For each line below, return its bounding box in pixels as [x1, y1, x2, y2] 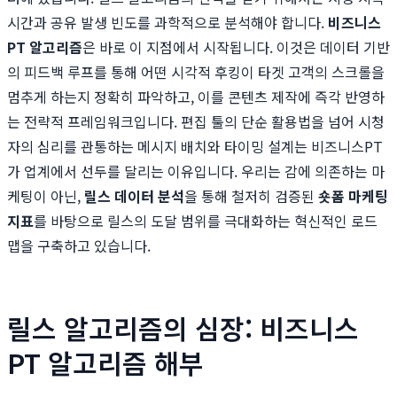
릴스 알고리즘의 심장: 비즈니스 [7, 308, 359, 348]
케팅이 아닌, [7, 185, 84, 207]
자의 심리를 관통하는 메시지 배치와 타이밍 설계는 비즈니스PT [7, 136, 383, 158]
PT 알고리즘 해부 [7, 343, 204, 383]
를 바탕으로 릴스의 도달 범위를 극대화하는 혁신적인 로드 [34, 210, 378, 232]
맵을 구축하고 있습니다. [7, 235, 151, 257]
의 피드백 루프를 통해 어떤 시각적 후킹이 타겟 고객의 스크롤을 [7, 61, 385, 83]
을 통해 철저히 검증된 [184, 185, 318, 207]
